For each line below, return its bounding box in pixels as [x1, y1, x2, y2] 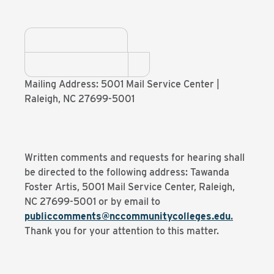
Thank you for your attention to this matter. [24, 225, 219, 237]
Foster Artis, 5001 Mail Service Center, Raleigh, [24, 181, 235, 193]
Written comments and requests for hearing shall [24, 152, 245, 163]
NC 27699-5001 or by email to [24, 196, 160, 207]
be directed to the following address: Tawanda [24, 166, 229, 178]
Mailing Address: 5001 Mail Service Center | [24, 78, 220, 90]
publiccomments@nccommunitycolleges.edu [24, 210, 231, 222]
